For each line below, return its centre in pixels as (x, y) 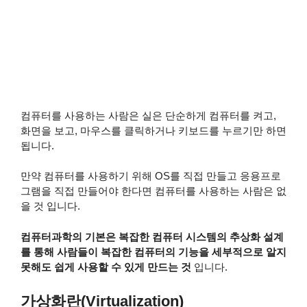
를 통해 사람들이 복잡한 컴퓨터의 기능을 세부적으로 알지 (153, 251)
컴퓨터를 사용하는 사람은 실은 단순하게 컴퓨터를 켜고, (148, 115)
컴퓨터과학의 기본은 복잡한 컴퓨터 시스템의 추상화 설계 (152, 236)
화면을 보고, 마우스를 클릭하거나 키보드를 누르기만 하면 (153, 130)
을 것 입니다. (50, 206)
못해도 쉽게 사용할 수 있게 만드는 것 (106, 267)
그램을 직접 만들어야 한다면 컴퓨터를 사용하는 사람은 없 (153, 191)
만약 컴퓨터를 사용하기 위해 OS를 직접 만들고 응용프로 (151, 176)
